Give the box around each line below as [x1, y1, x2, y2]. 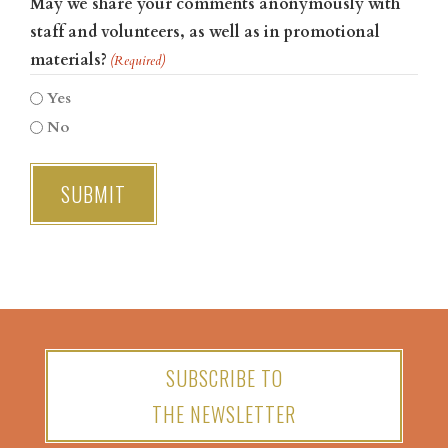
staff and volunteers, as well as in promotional [30, 21, 380, 43]
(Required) [110, 52, 166, 70]
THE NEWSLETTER [152, 398, 296, 429]
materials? [30, 49, 107, 71]
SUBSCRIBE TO [165, 362, 283, 393]
